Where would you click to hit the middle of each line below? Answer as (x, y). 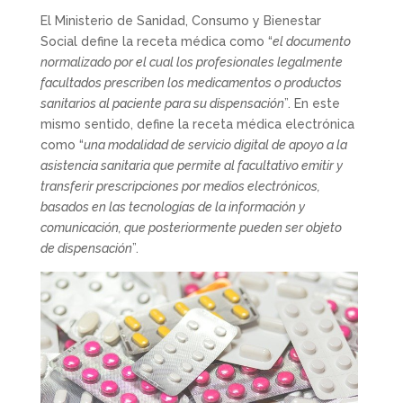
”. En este (312, 103)
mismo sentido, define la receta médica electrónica (197, 124)
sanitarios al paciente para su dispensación (162, 103)
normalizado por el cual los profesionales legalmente (191, 62)
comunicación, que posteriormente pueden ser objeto (191, 228)
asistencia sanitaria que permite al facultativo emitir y (191, 166)
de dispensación (86, 248)
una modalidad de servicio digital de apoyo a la (215, 145)
